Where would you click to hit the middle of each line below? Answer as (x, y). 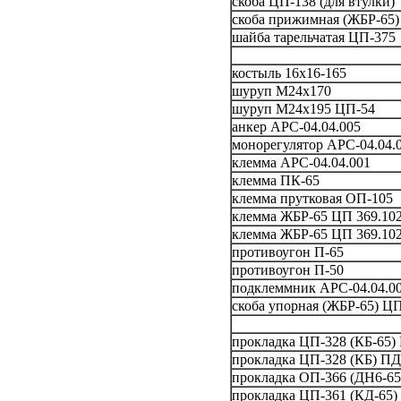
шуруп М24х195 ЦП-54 (307, 108)
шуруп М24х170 (281, 90)
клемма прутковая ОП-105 (312, 198)
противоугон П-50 (287, 269)
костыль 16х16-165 (289, 73)
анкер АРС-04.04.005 (296, 126)
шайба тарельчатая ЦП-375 (313, 37)
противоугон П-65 (287, 252)
